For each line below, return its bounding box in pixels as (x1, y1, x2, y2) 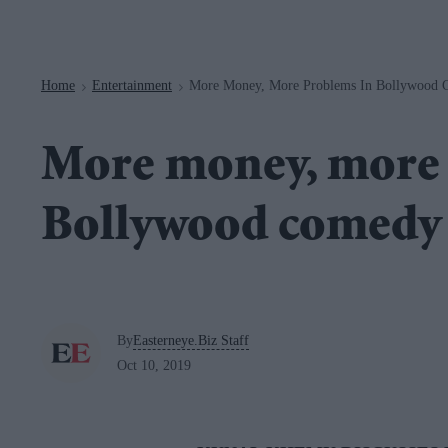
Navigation (137, 3, 209, 18)
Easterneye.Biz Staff (133, 332, 249, 348)
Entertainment (92, 77, 172, 93)
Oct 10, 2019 (117, 357, 191, 373)
